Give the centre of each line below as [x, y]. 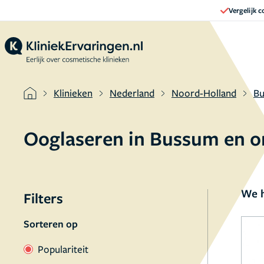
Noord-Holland [204, 93]
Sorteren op [51, 224]
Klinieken [73, 93]
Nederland [132, 93]
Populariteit [63, 249]
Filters [43, 198]
